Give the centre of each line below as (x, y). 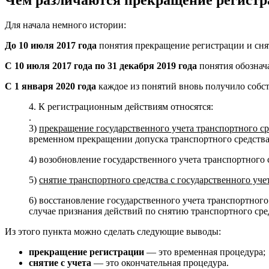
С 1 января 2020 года (50, 86)
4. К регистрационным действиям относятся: (121, 107)
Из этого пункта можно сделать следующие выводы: (113, 232)
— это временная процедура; (205, 252)
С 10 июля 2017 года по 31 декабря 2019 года (101, 66)
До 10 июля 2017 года (51, 46)
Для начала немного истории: (65, 25)
